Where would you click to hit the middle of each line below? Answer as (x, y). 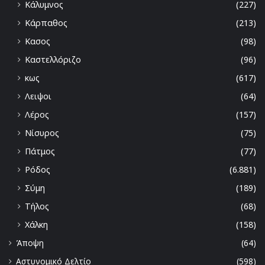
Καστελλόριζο (53, 60)
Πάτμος (40, 151)
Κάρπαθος (46, 23)
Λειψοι (38, 96)
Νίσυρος (42, 133)
